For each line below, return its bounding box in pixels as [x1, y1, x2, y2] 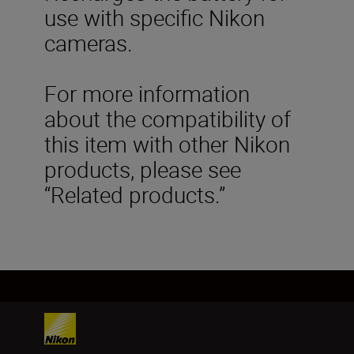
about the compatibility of [44, 103, 291, 134]
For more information [44, 77, 250, 108]
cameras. [44, 27, 133, 58]
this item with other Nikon [44, 128, 290, 159]
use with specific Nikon [44, 2, 265, 32]
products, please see [44, 153, 241, 184]
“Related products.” [44, 179, 225, 209]
